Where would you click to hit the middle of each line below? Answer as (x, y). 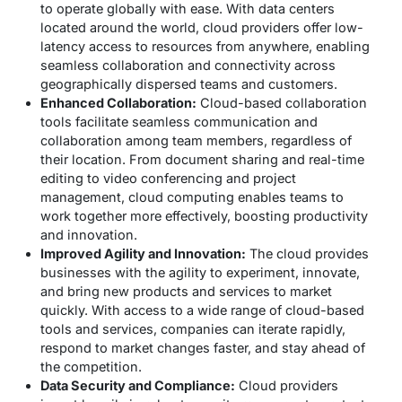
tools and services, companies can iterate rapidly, (193, 328)
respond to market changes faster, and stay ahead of (203, 347)
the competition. (91, 366)
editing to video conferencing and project (168, 178)
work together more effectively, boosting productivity (204, 215)
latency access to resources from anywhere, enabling (205, 46)
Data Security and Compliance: (138, 385)
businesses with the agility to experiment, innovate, (200, 272)
